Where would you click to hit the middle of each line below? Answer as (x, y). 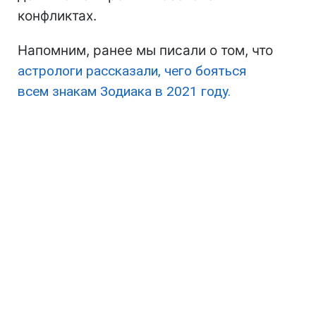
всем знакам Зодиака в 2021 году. (124, 92)
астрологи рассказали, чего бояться (132, 71)
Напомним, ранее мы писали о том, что (145, 51)
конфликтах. (57, 16)
